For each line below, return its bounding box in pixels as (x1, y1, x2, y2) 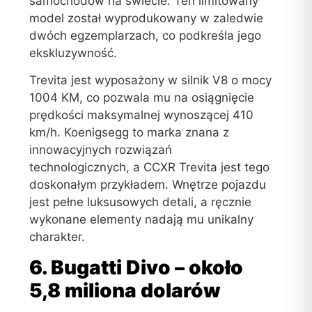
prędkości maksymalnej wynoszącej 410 (29, 108, 254, 123)
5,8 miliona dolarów (29, 278, 221, 302)
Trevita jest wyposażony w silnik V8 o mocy (29, 73, 272, 88)
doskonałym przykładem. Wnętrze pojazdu (29, 178, 267, 192)
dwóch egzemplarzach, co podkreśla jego (29, 28, 262, 42)
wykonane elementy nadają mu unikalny (29, 212, 254, 227)
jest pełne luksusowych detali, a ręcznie (29, 195, 252, 210)
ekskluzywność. (29, 45, 118, 60)
